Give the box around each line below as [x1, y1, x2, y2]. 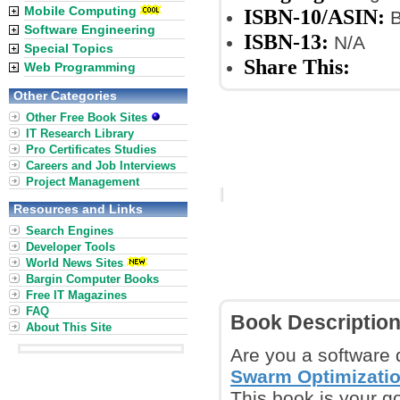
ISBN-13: [244, 29, 329, 54]
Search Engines [26, 224, 113, 237]
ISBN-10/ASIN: [244, 4, 385, 29]
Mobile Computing [24, 4, 137, 18]
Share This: [244, 54, 350, 79]
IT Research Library [26, 127, 134, 140]
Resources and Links [13, 202, 143, 216]
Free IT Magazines [26, 288, 127, 302]
